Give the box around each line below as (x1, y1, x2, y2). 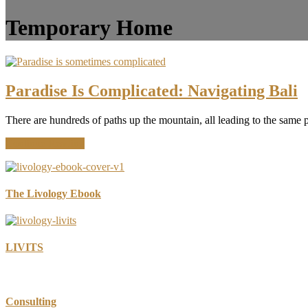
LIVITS (5, 241, 43, 254)
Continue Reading (5, 137, 85, 149)
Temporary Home (5, 15, 173, 41)
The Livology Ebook (5, 187, 101, 199)
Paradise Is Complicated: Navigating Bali (5, 81, 298, 100)
